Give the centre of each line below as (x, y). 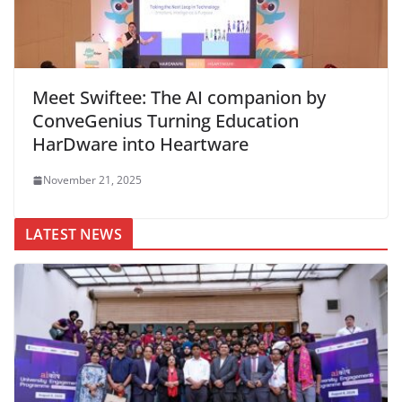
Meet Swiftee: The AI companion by (179, 98)
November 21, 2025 (92, 180)
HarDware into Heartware (140, 144)
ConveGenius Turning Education (166, 121)
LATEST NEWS (74, 235)
